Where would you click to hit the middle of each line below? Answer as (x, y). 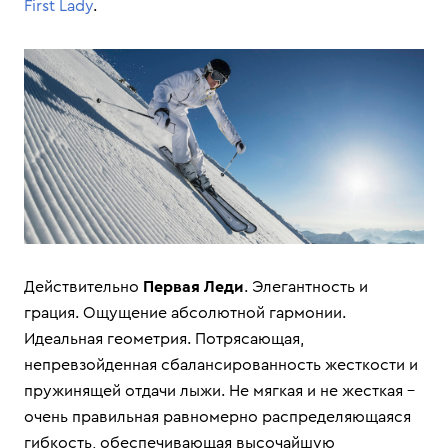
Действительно (83, 287)
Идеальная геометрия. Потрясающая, (164, 339)
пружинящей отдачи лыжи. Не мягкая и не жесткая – (219, 391)
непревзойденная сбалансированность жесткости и (221, 365)
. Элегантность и (306, 287)
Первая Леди (193, 287)
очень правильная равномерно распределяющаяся (217, 417)
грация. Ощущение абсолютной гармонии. (185, 313)
